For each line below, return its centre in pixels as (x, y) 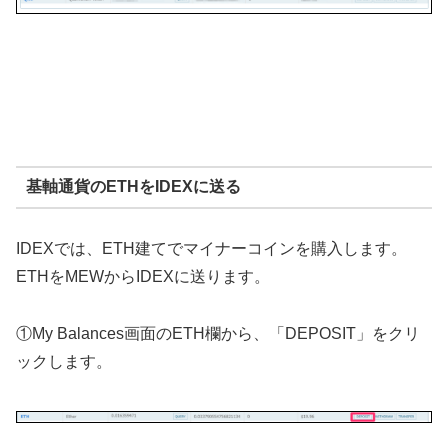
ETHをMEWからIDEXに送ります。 (143, 276)
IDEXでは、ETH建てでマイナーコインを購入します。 (211, 248)
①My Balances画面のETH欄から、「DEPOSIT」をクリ (218, 333)
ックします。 (64, 361)
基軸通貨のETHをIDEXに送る (133, 187)
